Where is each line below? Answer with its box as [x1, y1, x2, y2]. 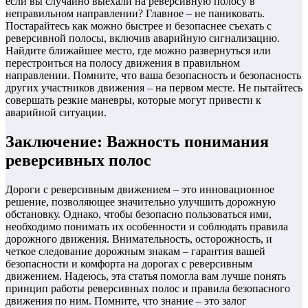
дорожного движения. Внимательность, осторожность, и [5, 233, 272, 245]
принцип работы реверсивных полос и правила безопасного [5, 283, 290, 294]
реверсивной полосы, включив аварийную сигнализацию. [5, 32, 280, 45]
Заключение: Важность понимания [5, 133, 269, 151]
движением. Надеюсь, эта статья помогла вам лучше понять [5, 270, 286, 282]
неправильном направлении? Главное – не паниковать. [5, 8, 265, 20]
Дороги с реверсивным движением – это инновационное [5, 184, 274, 195]
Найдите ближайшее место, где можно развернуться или [5, 45, 271, 57]
